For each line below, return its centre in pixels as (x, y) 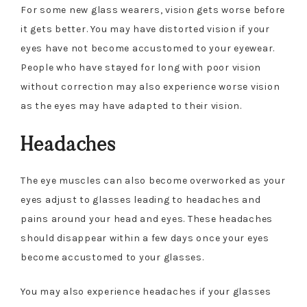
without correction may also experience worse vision (150, 87)
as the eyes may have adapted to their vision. (131, 106)
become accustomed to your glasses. (112, 257)
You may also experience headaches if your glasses (146, 292)
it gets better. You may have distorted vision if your (145, 29)
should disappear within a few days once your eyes (145, 238)
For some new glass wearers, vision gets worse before (153, 10)
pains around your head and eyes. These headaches (147, 219)
